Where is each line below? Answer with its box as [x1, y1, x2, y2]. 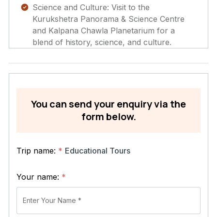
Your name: [16, 171, 62, 182]
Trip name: [16, 145, 58, 155]
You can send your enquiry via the [31, 97, 186, 110]
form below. [81, 109, 136, 123]
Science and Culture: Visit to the [32, 2, 150, 12]
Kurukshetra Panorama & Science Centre [32, 14, 185, 24]
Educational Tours [65, 145, 130, 155]
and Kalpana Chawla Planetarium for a [32, 25, 175, 35]
